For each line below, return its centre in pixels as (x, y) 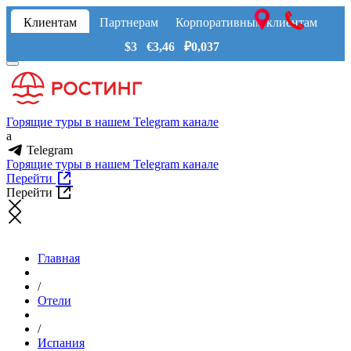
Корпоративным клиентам (246, 22)
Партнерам (128, 22)
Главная (59, 259)
